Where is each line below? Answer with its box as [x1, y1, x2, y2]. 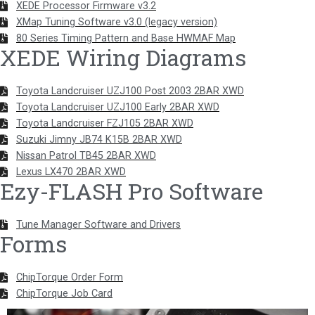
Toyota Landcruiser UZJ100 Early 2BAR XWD [16, 101, 219, 114]
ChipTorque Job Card [16, 288, 112, 300]
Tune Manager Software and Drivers [16, 219, 181, 231]
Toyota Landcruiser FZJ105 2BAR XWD [16, 117, 193, 130]
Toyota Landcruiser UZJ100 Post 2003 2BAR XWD [16, 85, 244, 98]
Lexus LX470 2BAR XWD [16, 166, 126, 179]
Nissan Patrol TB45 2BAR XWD [16, 150, 156, 162]
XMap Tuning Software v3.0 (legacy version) [16, 16, 217, 29]
